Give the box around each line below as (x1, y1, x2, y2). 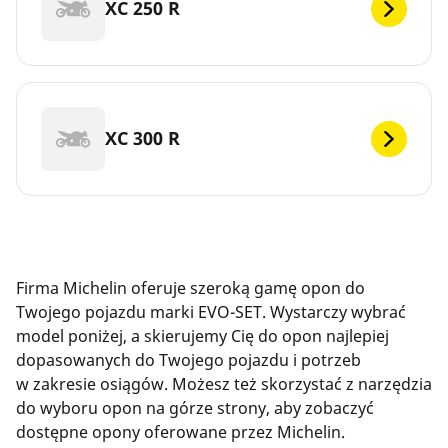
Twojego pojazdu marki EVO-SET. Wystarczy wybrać (16, 300, 406, 323)
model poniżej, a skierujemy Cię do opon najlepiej (16, 324, 389, 347)
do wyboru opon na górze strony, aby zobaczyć (16, 396, 374, 419)
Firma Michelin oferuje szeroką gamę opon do (16, 276, 365, 299)
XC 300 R (105, 126, 180, 151)
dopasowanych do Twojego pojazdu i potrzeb (16, 348, 361, 371)
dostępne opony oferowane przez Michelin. (16, 420, 345, 443)
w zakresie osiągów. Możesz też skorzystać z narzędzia (16, 372, 432, 395)
